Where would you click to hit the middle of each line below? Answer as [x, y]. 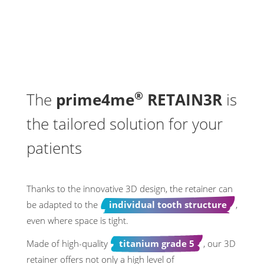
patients [54, 148]
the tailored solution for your [125, 123]
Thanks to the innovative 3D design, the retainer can [130, 188]
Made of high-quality [68, 243]
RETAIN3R [183, 99]
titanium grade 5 [157, 243]
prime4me [95, 99]
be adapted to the [63, 204]
